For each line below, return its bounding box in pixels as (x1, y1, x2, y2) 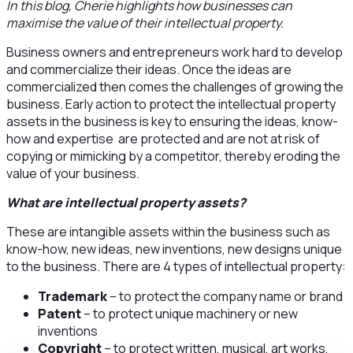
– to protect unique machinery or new (80, 305, 298, 322)
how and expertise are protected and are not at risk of (6, 130, 320, 147)
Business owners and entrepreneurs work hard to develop (6, 43, 343, 61)
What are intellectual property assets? (6, 194, 246, 211)
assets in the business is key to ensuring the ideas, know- (6, 113, 338, 130)
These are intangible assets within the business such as (6, 223, 330, 240)
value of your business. (6, 165, 139, 182)
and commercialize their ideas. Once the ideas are (6, 61, 292, 78)
